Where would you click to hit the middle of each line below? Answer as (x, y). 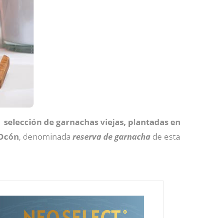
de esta (166, 136)
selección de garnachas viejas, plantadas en (92, 122)
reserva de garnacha (112, 136)
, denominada (46, 136)
